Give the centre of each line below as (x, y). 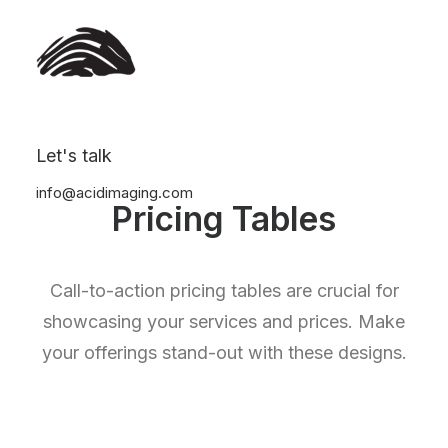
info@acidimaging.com (114, 192)
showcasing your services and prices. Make (224, 321)
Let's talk (74, 155)
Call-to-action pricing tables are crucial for (224, 290)
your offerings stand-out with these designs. (224, 352)
